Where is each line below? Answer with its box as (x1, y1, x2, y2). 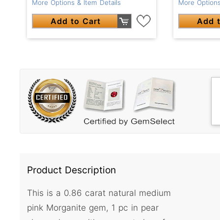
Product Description (27, 164, 116, 176)
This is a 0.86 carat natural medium (27, 188, 171, 198)
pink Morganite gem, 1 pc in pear (27, 202, 159, 213)
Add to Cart (51, 16, 101, 26)
